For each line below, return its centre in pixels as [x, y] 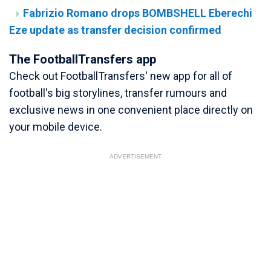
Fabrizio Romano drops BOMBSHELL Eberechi [138, 13]
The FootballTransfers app [83, 60]
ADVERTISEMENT [135, 157]
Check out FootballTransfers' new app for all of [121, 76]
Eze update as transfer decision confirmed [115, 30]
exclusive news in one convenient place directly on [131, 110]
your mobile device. [56, 127]
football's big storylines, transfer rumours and [118, 93]
